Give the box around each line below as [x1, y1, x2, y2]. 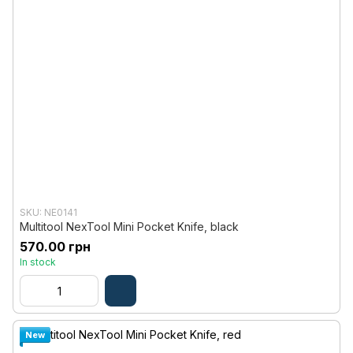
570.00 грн [20, 239, 91, 255]
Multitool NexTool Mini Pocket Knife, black [20, 220, 239, 233]
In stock [20, 256, 56, 268]
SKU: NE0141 [20, 206, 77, 218]
